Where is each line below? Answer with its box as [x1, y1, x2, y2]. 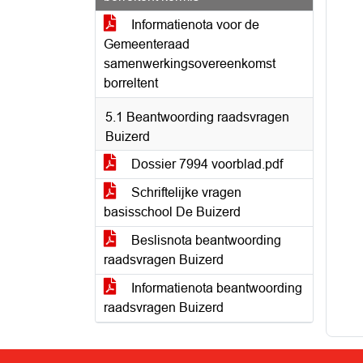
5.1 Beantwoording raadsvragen [105, 110, 289, 124]
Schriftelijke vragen [128, 186, 241, 199]
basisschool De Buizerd [104, 205, 241, 219]
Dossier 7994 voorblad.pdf [128, 157, 283, 171]
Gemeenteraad [104, 37, 190, 51]
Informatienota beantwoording [128, 281, 302, 295]
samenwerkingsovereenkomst [104, 57, 275, 70]
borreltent [104, 76, 158, 90]
